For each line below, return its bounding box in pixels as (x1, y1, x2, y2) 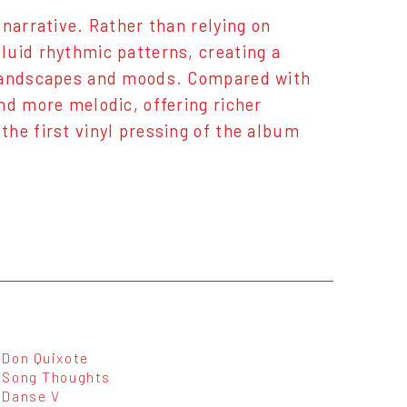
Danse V (2, 387, 61, 405)
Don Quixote (2, 349, 89, 367)
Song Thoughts (2, 368, 111, 386)
